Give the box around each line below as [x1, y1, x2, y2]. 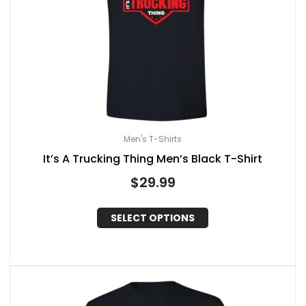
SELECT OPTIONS [111, 211, 195, 225]
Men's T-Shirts [124, 133, 182, 145]
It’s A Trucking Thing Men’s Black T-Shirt [43, 150, 262, 167]
